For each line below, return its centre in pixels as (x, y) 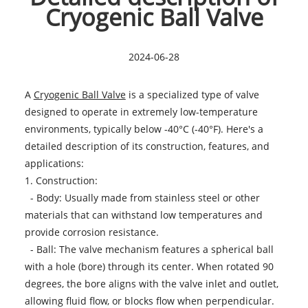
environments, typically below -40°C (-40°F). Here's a (144, 129)
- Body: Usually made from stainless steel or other (142, 197)
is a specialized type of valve (192, 94)
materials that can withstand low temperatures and (143, 214)
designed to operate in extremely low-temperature (141, 111)
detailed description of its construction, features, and (147, 146)
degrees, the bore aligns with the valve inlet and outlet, (151, 283)
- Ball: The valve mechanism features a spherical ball (149, 249)
